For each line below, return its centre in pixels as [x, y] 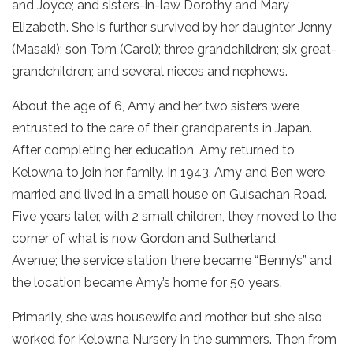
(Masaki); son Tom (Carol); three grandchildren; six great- [174, 49]
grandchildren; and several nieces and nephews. [150, 71]
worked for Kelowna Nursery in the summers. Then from [174, 339]
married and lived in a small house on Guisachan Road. [169, 194]
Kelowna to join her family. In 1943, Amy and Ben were [168, 172]
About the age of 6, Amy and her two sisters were [156, 106]
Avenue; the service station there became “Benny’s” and [172, 260]
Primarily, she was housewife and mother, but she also [167, 317]
